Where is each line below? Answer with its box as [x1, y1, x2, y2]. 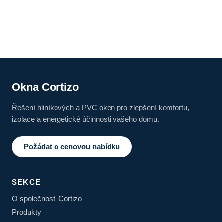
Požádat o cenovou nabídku [24, 142, 120, 151]
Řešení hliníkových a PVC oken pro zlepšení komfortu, [12, 103, 189, 111]
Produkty [12, 207, 41, 216]
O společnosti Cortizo [12, 194, 82, 203]
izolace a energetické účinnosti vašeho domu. [12, 114, 159, 123]
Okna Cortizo [12, 80, 79, 93]
